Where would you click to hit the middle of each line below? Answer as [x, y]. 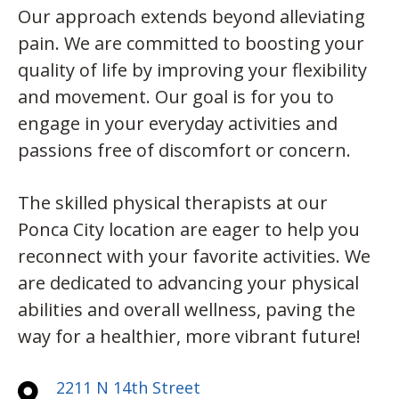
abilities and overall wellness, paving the [187, 310]
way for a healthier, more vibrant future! [189, 337]
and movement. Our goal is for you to [176, 97]
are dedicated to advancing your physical [188, 283]
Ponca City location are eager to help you [189, 230]
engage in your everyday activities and [178, 124]
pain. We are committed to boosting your [191, 44]
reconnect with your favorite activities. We [194, 256]
